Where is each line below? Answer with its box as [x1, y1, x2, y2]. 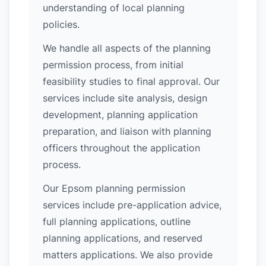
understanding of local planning [43, 2, 185, 14]
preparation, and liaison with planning [43, 125, 211, 137]
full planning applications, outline [43, 216, 191, 227]
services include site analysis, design [43, 92, 207, 104]
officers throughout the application [43, 142, 200, 154]
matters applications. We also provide [43, 249, 213, 261]
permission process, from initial [43, 59, 183, 71]
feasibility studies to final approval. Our [43, 75, 220, 87]
